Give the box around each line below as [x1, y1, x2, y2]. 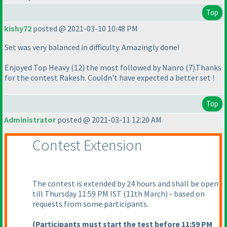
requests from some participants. [32, 199, 148, 209]
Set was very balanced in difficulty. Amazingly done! [5, 42, 179, 53]
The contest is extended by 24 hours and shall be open [32, 178, 218, 189]
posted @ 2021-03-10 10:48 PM [31, 23, 138, 34]
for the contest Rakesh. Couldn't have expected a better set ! [5, 72, 214, 83]
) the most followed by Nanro [82, 62, 185, 73]
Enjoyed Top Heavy [5, 62, 71, 73]
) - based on [165, 188, 205, 199]
